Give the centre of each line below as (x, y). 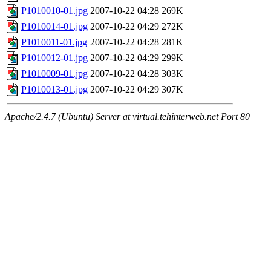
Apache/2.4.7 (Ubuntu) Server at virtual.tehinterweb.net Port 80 (127, 117)
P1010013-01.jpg (54, 90)
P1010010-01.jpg (54, 11)
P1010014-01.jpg (54, 27)
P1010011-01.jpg (54, 42)
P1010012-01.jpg (54, 58)
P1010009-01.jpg (54, 74)
